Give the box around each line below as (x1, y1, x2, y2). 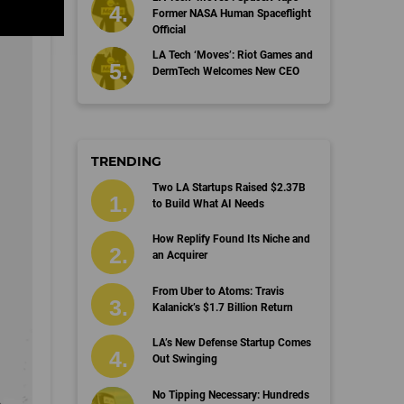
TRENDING (91, 152, 161, 170)
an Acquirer (151, 249, 207, 262)
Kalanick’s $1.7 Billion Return (151, 300, 293, 314)
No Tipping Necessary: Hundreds (151, 388, 309, 401)
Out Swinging (151, 353, 217, 365)
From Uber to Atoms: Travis (151, 284, 284, 298)
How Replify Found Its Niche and (151, 233, 310, 245)
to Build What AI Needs (151, 197, 264, 210)
